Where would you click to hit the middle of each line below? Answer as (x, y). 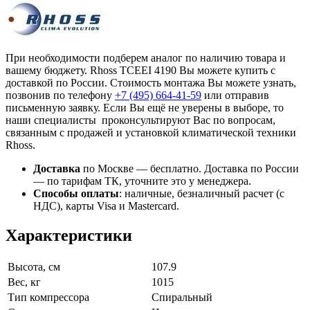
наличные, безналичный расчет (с (203, 194)
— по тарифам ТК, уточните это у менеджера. (142, 181)
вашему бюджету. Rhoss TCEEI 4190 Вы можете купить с (140, 71)
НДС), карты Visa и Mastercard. (106, 206)
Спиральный (182, 298)
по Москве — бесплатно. (142, 169)
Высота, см (34, 267)
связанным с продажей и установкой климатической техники (151, 133)
